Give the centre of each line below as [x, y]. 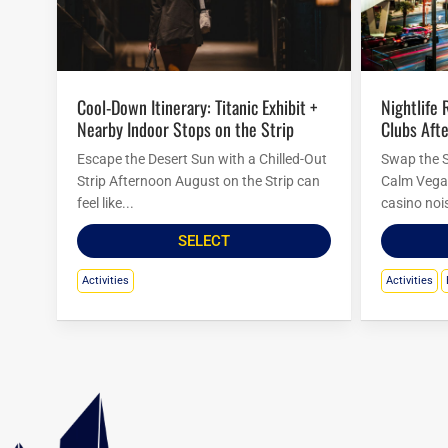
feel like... [105, 203]
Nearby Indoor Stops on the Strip [185, 129]
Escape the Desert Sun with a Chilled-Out [202, 159]
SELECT [203, 241]
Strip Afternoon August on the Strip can [198, 181]
